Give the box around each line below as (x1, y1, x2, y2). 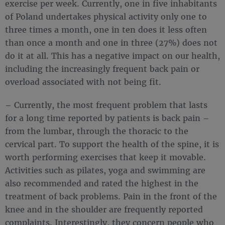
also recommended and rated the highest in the (5, 178, 198, 188)
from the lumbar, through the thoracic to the (5, 126, 188, 136)
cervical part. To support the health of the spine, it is (5, 139, 219, 149)
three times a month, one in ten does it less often (5, 24, 207, 35)
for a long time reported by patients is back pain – (5, 113, 209, 123)
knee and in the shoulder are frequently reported (5, 204, 203, 214)
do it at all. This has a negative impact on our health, (5, 50, 220, 61)
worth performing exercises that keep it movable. (5, 152, 206, 162)
